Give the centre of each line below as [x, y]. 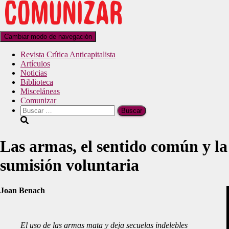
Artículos [35, 64]
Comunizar [38, 100]
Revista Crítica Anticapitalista [68, 54]
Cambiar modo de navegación [48, 37]
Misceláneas [40, 91]
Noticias [34, 73]
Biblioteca [37, 82]
